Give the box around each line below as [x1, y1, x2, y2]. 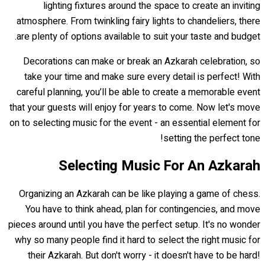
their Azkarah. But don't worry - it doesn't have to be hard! [28, 248, 260, 263]
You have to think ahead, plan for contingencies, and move [25, 202, 260, 216]
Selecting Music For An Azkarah [59, 155, 260, 176]
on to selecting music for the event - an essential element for [9, 115, 260, 130]
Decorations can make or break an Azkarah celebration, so [23, 54, 260, 69]
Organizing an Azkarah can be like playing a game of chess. [19, 186, 260, 201]
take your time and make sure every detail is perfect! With [24, 69, 260, 84]
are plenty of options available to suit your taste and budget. [17, 29, 260, 44]
